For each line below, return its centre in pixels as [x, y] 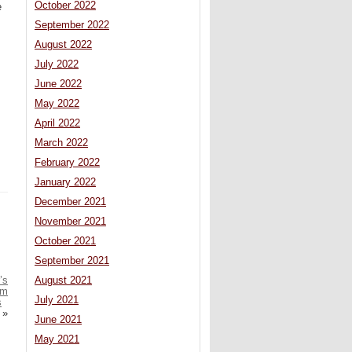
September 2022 [72, 26]
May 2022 [57, 104]
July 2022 [57, 65]
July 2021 [57, 301]
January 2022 [65, 183]
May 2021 [57, 340]
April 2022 [57, 124]
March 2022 [61, 143]
